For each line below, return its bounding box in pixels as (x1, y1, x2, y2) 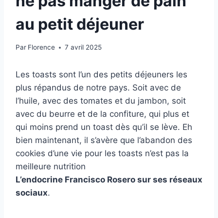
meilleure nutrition (16, 162, 86, 172)
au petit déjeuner (16, 14, 144, 34)
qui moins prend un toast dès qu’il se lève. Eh (16, 122, 192, 132)
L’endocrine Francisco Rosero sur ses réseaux (16, 175, 202, 185)
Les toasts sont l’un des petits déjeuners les (16, 70, 187, 80)
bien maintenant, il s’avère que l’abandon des (16, 135, 192, 145)
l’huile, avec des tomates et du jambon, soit (16, 96, 186, 106)
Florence (28, 43, 55, 52)
